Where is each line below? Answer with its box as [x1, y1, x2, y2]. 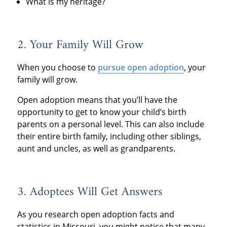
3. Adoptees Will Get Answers [17, 181, 163, 203]
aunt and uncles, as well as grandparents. [17, 142, 175, 154]
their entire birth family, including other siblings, [17, 130, 201, 142]
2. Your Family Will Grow [17, 34, 143, 56]
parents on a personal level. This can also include [17, 118, 204, 130]
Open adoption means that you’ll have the [17, 94, 177, 105]
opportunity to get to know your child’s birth [17, 106, 186, 118]
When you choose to [17, 61, 98, 73]
